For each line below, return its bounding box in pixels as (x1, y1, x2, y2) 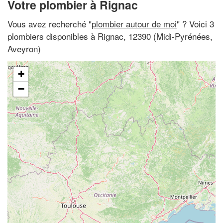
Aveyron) (7, 42, 41, 55)
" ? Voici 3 (177, 17, 214, 30)
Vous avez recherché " (7, 17, 92, 30)
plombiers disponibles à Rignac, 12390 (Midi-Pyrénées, (7, 29, 213, 42)
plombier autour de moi (92, 17, 177, 30)
